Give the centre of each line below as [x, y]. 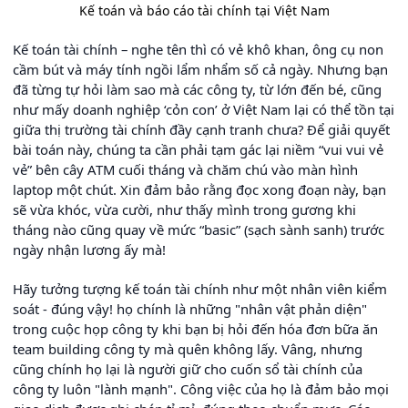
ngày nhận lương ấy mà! [89, 249]
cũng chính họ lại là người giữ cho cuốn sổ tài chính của [188, 368]
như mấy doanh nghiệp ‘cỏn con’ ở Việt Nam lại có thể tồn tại [204, 109]
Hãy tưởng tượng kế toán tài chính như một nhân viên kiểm [200, 288]
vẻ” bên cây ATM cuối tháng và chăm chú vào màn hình [185, 169]
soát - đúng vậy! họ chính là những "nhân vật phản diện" [190, 308]
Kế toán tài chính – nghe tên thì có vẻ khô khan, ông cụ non [198, 49]
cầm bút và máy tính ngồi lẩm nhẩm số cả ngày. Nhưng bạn [200, 69]
